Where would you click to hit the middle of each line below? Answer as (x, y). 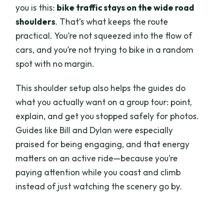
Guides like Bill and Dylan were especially (94, 130)
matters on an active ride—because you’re (97, 158)
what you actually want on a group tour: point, (104, 102)
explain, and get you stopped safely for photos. (108, 116)
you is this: (36, 7)
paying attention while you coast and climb (98, 172)
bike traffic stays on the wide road (126, 7)
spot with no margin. (55, 63)
